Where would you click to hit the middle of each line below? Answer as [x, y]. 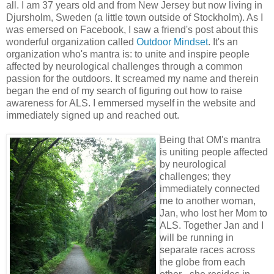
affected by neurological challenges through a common [124, 66]
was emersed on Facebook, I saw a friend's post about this [132, 29]
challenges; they [195, 176]
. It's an [223, 42]
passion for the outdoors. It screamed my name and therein [132, 78]
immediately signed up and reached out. [93, 115]
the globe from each [202, 262]
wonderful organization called [71, 42]
